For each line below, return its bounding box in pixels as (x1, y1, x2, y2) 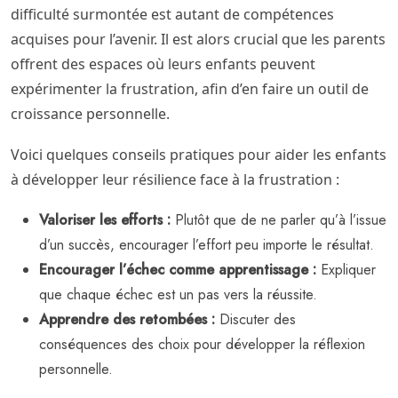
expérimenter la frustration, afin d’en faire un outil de (11, 78, 369, 99)
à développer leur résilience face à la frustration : (11, 169, 339, 189)
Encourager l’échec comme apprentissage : (39, 259, 316, 280)
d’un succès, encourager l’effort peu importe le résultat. (39, 234, 374, 255)
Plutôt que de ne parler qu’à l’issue (171, 209, 386, 230)
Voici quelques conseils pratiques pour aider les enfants (11, 144, 386, 164)
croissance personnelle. (11, 103, 170, 123)
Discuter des (215, 308, 296, 330)
